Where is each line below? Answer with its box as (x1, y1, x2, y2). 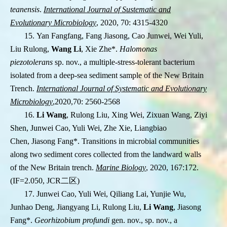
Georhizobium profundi (34, 216, 111, 225)
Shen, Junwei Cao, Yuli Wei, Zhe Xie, (10, 124, 132, 133)
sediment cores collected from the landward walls (44, 150, 201, 159)
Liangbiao (134, 124, 167, 133)
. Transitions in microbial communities (78, 137, 199, 146)
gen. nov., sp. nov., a (111, 216, 177, 225)
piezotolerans (10, 58, 53, 67)
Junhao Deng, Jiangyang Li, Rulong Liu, (10, 203, 143, 212)
